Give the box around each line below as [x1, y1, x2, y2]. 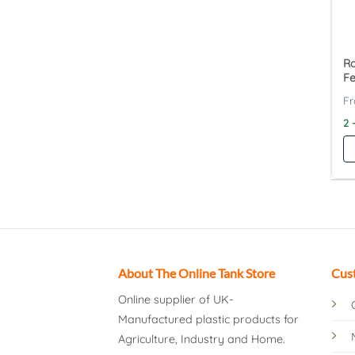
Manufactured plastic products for [118, 312, 300, 327]
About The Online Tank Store [118, 265, 276, 281]
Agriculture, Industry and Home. [118, 332, 286, 347]
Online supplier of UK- [118, 292, 235, 307]
